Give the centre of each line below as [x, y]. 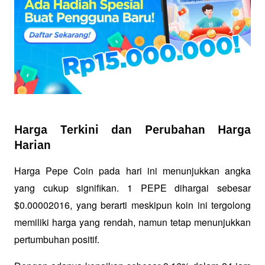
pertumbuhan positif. [58, 239]
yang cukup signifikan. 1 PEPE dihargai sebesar [132, 188]
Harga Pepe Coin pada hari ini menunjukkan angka [132, 170]
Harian [33, 145]
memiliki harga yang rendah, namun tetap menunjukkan [132, 222]
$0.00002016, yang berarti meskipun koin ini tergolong [132, 205]
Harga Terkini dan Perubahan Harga [132, 130]
